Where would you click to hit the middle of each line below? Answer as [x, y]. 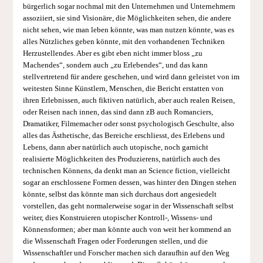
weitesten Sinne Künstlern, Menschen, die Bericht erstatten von [123, 89]
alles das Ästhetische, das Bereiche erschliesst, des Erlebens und [124, 136]
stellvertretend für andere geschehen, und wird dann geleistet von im [131, 77]
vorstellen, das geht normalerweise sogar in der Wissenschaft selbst [128, 206]
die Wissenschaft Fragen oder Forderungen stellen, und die [115, 242]
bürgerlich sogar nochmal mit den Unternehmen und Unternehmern [129, 7]
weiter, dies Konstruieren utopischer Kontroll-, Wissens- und [117, 218]
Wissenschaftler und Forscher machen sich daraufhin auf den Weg [126, 253]
